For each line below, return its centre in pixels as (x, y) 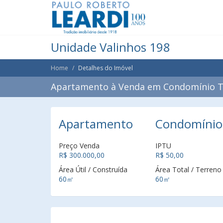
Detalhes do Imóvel (106, 68)
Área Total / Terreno (188, 169)
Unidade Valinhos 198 (111, 47)
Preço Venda (79, 146)
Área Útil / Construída (93, 169)
